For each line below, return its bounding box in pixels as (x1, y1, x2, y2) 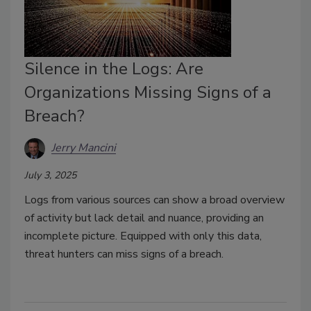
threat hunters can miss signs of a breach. (24, 246, 224, 262)
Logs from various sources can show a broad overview (24, 192, 285, 208)
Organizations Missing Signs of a (24, 81, 271, 103)
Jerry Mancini (51, 140, 116, 156)
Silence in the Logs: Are (24, 57, 203, 80)
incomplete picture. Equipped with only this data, (24, 228, 262, 244)
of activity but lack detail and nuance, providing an (24, 210, 264, 226)
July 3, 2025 (24, 168, 76, 182)
